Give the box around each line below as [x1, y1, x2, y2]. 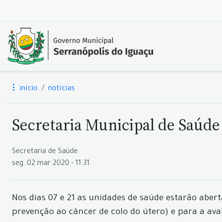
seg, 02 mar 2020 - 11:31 [12, 160, 90, 168]
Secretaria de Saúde [12, 148, 78, 156]
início [18, 85, 38, 93]
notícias [48, 85, 75, 93]
